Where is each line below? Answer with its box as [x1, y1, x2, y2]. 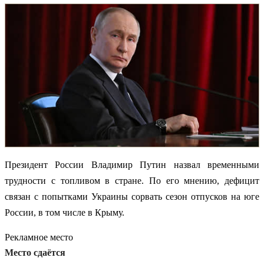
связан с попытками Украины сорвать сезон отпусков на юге [5, 191, 259, 202]
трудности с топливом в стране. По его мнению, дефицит [5, 175, 259, 186]
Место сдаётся [5, 247, 65, 258]
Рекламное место [5, 232, 73, 242]
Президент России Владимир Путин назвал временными [5, 159, 259, 170]
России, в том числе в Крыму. [5, 207, 124, 217]
